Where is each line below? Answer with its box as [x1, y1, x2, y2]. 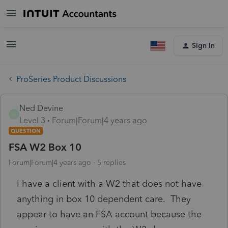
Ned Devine [19, 103, 63, 113]
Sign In [192, 41, 215, 50]
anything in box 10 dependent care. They [17, 193, 191, 205]
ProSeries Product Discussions [16, 74, 126, 84]
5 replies [97, 158, 126, 167]
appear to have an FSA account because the [17, 208, 202, 220]
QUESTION [11, 127, 41, 134]
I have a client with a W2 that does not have [17, 178, 202, 189]
